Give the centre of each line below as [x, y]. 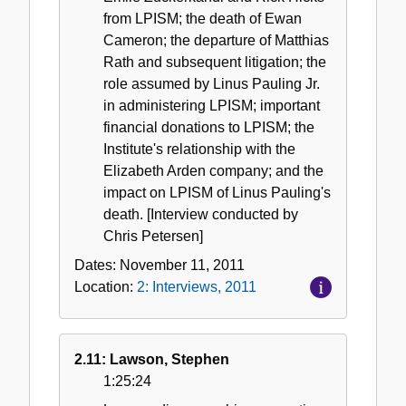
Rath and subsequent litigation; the [215, 62]
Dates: [97, 265]
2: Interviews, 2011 [197, 286]
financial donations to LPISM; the [209, 127]
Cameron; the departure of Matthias [216, 40]
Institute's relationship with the [199, 149]
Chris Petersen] [153, 236]
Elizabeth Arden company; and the [213, 170]
